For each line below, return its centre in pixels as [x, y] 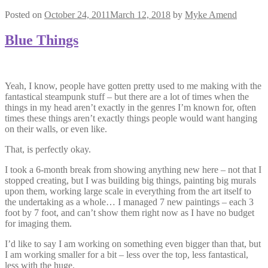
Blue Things [42, 40]
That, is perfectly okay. [48, 149]
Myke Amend [211, 14]
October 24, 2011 [77, 14]
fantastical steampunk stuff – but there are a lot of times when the [127, 96]
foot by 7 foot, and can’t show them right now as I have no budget [130, 212]
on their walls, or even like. [56, 129]
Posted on [25, 14]
